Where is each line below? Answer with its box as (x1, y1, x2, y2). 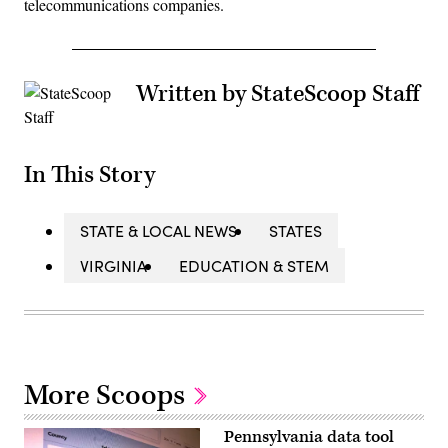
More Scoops (24, 376, 191, 414)
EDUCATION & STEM (179, 254, 329, 276)
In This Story (24, 159, 155, 190)
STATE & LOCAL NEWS (80, 219, 237, 241)
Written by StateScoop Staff (136, 78, 419, 109)
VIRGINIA (80, 254, 147, 276)
